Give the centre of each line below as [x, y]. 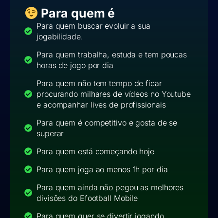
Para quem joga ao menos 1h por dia [102, 170]
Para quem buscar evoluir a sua [93, 26]
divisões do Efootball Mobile [87, 198]
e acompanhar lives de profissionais [101, 105]
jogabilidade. [60, 37]
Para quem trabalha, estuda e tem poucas [112, 55]
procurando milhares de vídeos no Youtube [114, 94]
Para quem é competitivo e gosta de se [107, 123]
